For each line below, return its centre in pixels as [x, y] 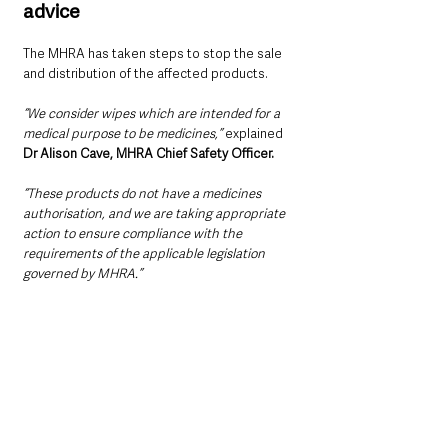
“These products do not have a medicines [143, 193]
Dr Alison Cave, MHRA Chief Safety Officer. [148, 153]
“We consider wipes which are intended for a [153, 113]
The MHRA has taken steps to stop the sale [154, 53]
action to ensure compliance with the [134, 233]
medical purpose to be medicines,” [122, 133]
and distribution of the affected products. [145, 73]
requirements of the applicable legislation [145, 253]
